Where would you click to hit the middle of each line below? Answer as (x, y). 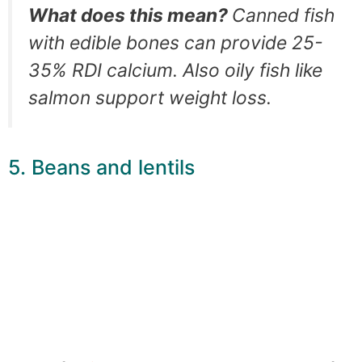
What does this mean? (130, 15)
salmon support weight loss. (150, 97)
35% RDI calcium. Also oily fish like (175, 70)
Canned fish (283, 15)
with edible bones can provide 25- (175, 42)
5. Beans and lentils (101, 167)
